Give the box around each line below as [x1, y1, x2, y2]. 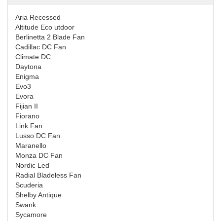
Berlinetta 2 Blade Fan [15, 33, 85, 41]
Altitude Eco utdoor [15, 23, 74, 31]
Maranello [15, 141, 46, 149]
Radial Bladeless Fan [15, 171, 81, 179]
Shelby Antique [15, 190, 62, 199]
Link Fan [15, 121, 42, 130]
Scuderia [15, 181, 43, 189]
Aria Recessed [15, 13, 61, 21]
